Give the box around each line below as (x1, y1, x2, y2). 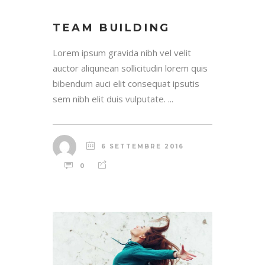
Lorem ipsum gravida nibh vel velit (53, 46, 191, 59)
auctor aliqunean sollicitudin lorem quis (53, 62, 208, 74)
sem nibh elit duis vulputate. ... (53, 92, 173, 105)
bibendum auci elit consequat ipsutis (53, 77, 199, 89)
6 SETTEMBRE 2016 (101, 142, 184, 150)
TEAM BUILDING (53, 21, 170, 34)
